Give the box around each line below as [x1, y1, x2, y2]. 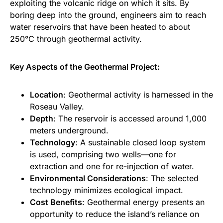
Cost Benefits [30, 197, 82, 208]
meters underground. [30, 125, 109, 136]
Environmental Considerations [30, 173, 146, 184]
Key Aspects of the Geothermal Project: [10, 62, 160, 72]
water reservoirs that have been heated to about [10, 22, 190, 32]
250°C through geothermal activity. [10, 34, 142, 44]
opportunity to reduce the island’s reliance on [30, 209, 199, 220]
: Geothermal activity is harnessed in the [63, 90, 213, 100]
